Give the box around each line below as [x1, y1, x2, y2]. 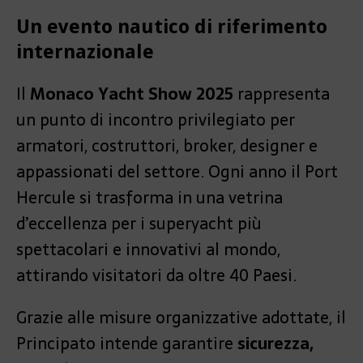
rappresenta [233, 81, 330, 108]
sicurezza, [237, 331, 314, 357]
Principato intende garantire [16, 331, 237, 357]
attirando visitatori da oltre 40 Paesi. [16, 263, 297, 289]
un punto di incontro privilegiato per [16, 107, 295, 134]
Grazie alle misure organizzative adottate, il [16, 305, 346, 331]
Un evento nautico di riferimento [16, 15, 327, 39]
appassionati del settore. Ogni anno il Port [16, 159, 338, 186]
